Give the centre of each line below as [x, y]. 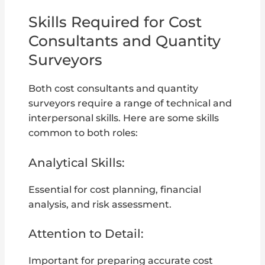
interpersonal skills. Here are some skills [124, 118]
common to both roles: [83, 132]
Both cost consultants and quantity [114, 88]
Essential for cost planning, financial [115, 189]
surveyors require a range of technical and [130, 103]
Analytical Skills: [77, 162]
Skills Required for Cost [115, 22]
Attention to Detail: [86, 234]
